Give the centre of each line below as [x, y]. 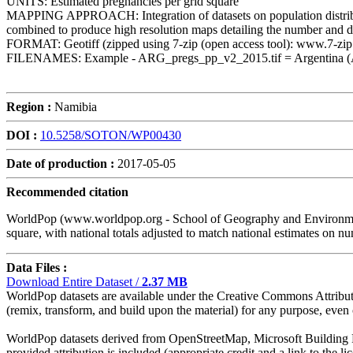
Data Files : [37, 267]
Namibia [74, 106]
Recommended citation [67, 191]
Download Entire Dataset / [74, 281]
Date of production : [60, 163]
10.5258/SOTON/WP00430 [111, 135]
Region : [29, 106]
